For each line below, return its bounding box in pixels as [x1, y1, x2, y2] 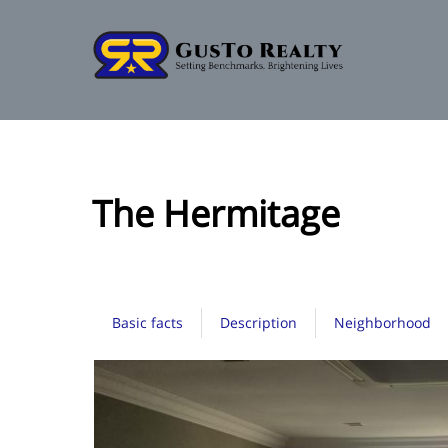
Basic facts [112, 312, 183, 332]
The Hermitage [92, 189, 340, 238]
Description [220, 312, 297, 332]
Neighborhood [334, 312, 431, 332]
